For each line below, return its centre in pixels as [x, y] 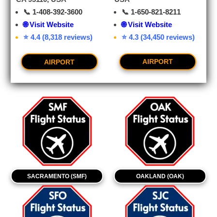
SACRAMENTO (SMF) [57, 176]
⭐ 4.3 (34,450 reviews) [158, 37]
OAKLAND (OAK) [160, 176]
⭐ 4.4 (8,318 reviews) [58, 37]
